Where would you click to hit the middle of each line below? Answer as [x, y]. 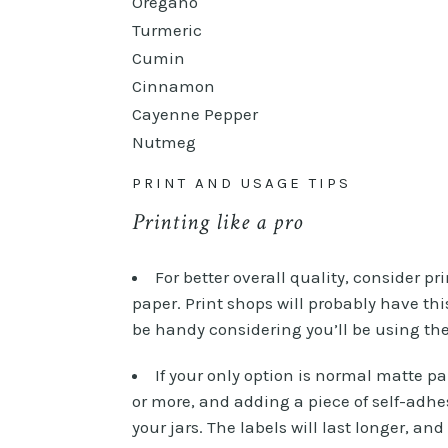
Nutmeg [164, 141]
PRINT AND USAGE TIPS [241, 182]
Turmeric [167, 29]
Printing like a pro [217, 221]
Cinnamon [173, 85]
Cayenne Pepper [195, 113]
